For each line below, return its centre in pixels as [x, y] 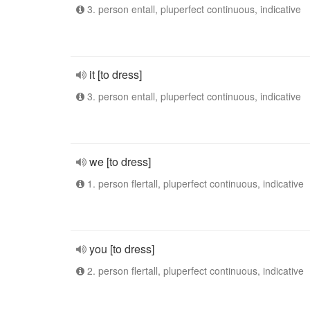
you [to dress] [122, 249]
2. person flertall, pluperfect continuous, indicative [194, 271]
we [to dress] [120, 162]
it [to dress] [116, 74]
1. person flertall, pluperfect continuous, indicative [194, 183]
